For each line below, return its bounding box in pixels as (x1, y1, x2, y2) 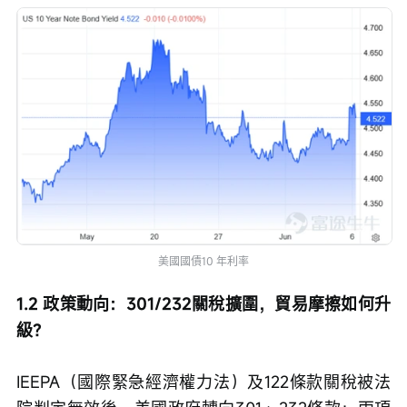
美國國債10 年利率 (158, 253, 249, 268)
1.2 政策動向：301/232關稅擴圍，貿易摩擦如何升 (16, 292, 391, 314)
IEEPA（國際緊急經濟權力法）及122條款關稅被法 (16, 370, 391, 392)
